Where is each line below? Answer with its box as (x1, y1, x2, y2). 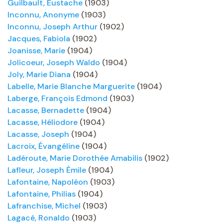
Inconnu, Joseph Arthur (7, 21, 98, 32)
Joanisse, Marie (7, 45, 65, 56)
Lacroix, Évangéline (7, 141, 80, 151)
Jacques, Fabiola (7, 33, 70, 44)
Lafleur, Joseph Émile (7, 165, 86, 175)
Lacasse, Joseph (7, 129, 69, 139)
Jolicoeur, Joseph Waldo (7, 57, 100, 68)
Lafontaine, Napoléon (7, 177, 88, 187)
